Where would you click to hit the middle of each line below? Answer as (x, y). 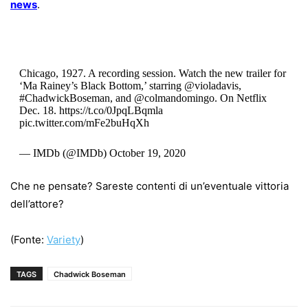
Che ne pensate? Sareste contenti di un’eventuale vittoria (150, 186)
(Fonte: (29, 239)
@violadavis (211, 85)
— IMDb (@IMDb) (64, 153)
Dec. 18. (39, 110)
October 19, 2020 (147, 153)
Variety (64, 239)
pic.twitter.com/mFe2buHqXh (84, 122)
